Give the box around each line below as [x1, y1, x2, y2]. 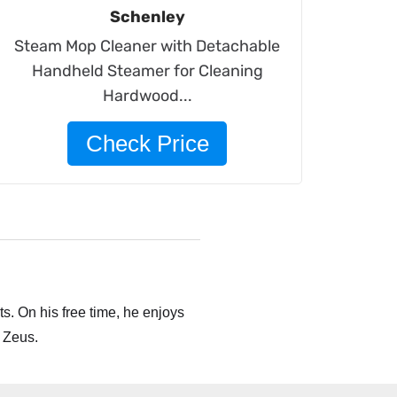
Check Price [85, 130, 209, 157]
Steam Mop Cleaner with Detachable [14, 36, 281, 56]
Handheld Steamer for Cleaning [31, 61, 263, 81]
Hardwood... [102, 86, 192, 105]
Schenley [109, 7, 185, 27]
